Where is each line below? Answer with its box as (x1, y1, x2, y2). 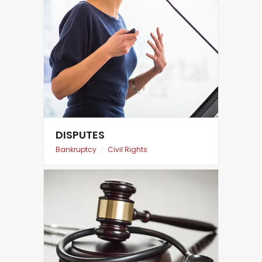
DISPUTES (56, 127, 105, 142)
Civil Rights (108, 144, 147, 154)
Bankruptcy (56, 144, 96, 154)
